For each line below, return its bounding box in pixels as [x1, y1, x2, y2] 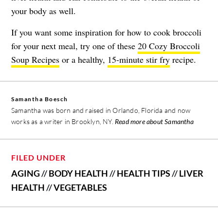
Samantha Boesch [11, 95, 68, 103]
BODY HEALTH [49, 167, 108, 179]
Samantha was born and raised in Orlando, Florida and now [11, 106, 191, 114]
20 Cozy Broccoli [138, 39, 200, 52]
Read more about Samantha [115, 117, 194, 126]
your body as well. [11, 4, 76, 17]
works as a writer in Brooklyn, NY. [11, 117, 115, 126]
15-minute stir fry [108, 53, 170, 65]
